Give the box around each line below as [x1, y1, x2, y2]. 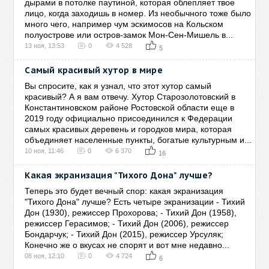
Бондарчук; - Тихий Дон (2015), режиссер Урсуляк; [25, 229, 224, 239]
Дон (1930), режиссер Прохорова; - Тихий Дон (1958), [25, 208, 237, 217]
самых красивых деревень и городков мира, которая [25, 124, 232, 134]
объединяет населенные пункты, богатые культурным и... [25, 135, 252, 145]
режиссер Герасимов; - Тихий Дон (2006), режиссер [25, 219, 229, 228]
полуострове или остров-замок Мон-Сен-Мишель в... [25, 30, 234, 40]
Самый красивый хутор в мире [25, 65, 163, 76]
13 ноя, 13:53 [25, 42, 65, 49]
